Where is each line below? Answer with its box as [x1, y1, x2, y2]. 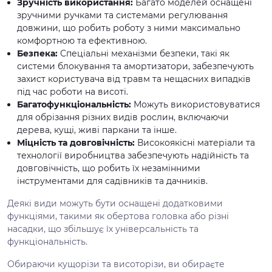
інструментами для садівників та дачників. [17, 175, 208, 186]
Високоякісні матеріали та [137, 137, 255, 148]
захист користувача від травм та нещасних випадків [17, 73, 251, 84]
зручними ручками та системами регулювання [17, 9, 228, 21]
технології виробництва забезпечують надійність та [17, 149, 249, 161]
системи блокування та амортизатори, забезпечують [17, 60, 254, 72]
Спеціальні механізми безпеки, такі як [58, 47, 229, 59]
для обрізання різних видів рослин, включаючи [17, 111, 229, 123]
